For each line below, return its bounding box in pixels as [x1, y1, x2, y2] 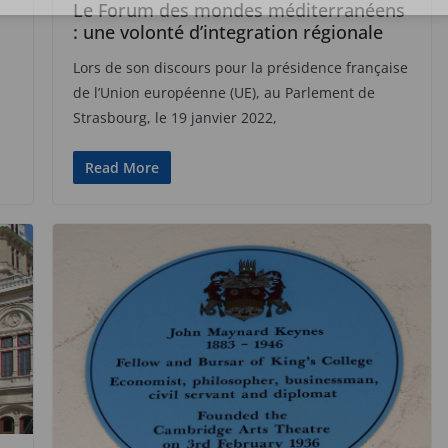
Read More [84, 157, 159, 177]
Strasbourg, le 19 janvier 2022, [72, 107, 277, 127]
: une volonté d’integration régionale [72, 19, 383, 44]
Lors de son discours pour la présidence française [72, 57, 408, 77]
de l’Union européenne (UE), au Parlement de [72, 82, 375, 102]
